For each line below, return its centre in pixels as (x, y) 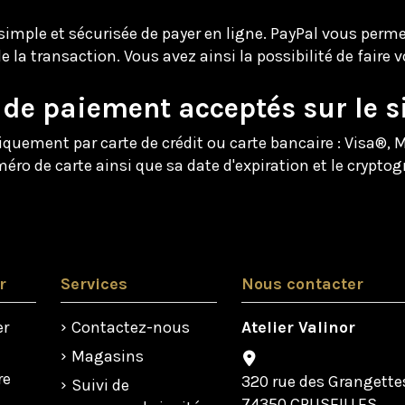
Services (94, 284)
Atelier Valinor (298, 327)
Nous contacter (302, 284)
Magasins (107, 356)
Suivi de (100, 386)
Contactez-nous (130, 327)
